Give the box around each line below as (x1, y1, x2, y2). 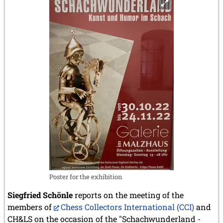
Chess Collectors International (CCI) (61, 201, 194, 212)
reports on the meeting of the (73, 189, 184, 200)
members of (7, 201, 54, 212)
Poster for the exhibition (49, 172, 122, 181)
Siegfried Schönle (7, 189, 73, 200)
